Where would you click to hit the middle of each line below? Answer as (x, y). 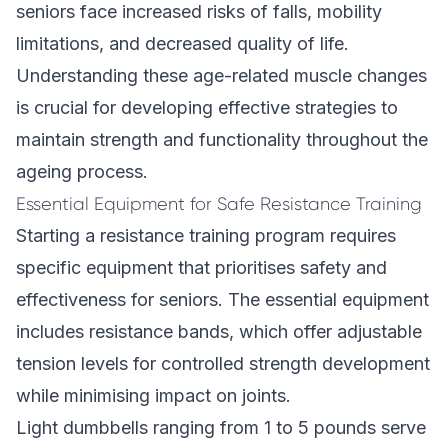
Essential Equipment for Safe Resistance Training (219, 204)
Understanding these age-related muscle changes (221, 75)
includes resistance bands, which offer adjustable (219, 331)
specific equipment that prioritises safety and (201, 267)
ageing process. (82, 171)
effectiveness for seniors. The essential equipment (222, 299)
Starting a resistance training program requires (206, 235)
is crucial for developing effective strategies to (207, 107)
